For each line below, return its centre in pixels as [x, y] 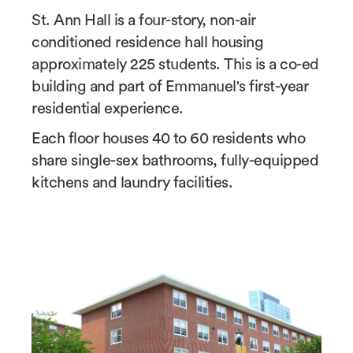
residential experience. [108, 109]
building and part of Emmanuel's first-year [170, 87]
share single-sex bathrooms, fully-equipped [175, 161]
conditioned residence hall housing [147, 43]
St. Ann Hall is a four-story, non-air [144, 20]
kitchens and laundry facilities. [132, 183]
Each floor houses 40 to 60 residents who [168, 139]
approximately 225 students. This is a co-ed [175, 65]
